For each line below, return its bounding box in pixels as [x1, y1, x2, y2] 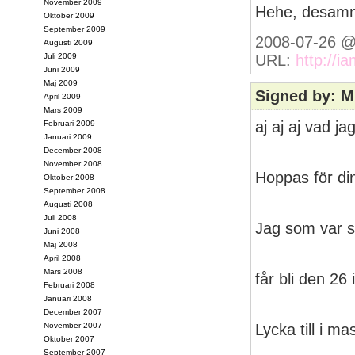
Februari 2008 [44, 281, 95, 289]
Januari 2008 [44, 294, 92, 303]
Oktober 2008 [44, 173, 94, 181]
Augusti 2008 [44, 200, 93, 208]
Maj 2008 [44, 240, 78, 249]
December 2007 [44, 307, 102, 316]
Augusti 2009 [44, 38, 93, 47]
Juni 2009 [44, 65, 80, 74]
